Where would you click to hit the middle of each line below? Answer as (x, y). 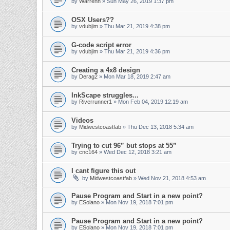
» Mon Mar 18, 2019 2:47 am (134, 76)
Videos (82, 120)
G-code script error (101, 45)
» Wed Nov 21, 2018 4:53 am (169, 178)
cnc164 (88, 152)
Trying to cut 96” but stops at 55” (124, 146)
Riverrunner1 (95, 102)
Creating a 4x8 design (106, 70)
